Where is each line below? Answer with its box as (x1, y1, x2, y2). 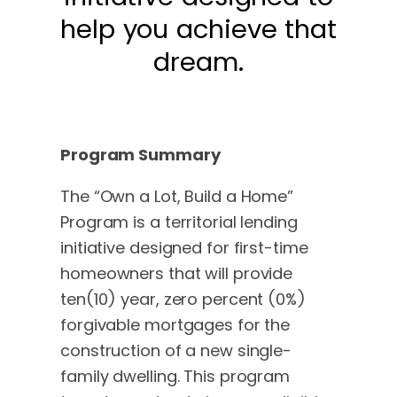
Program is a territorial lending (60, 211, 298, 234)
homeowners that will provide (60, 262, 293, 285)
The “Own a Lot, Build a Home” (60, 185, 294, 208)
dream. (153, 44, 244, 81)
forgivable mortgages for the (60, 314, 291, 337)
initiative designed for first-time (60, 237, 308, 260)
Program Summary (60, 144, 221, 167)
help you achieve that (60, 12, 337, 48)
